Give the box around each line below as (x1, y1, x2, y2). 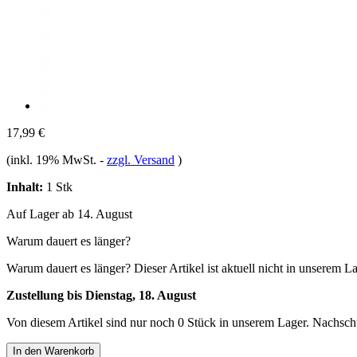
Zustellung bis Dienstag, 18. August (6, 288, 196, 302)
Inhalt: (6, 179, 43, 194)
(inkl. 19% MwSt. (6, 152, 100, 167)
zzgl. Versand (107, 152, 175, 167)
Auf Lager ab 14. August (6, 206, 132, 221)
